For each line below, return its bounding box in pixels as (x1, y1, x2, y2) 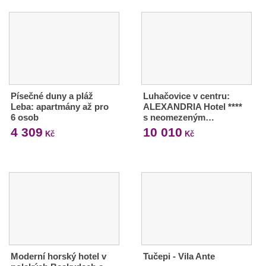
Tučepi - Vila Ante (142, 251, 215, 261)
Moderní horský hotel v (11, 251, 106, 261)
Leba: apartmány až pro (11, 101, 109, 112)
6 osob (11, 112, 39, 122)
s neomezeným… (142, 112, 214, 122)
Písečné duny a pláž (11, 90, 93, 101)
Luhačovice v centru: (142, 90, 230, 101)
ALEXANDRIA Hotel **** (142, 101, 242, 112)
